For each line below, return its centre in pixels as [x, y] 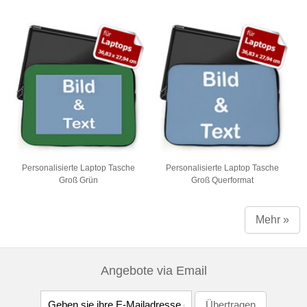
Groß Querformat [223, 180]
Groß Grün [79, 180]
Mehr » [272, 220]
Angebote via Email [153, 271]
